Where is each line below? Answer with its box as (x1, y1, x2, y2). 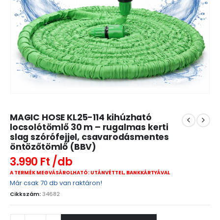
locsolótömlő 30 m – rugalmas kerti (10, 121, 169, 133)
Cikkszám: (10, 190, 42, 198)
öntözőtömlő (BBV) (10, 140, 97, 153)
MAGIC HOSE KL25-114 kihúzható (10, 111, 152, 123)
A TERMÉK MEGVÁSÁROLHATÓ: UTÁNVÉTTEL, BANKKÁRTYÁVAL (10, 168, 170, 176)
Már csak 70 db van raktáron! (10, 178, 102, 188)
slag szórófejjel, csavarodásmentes (10, 131, 169, 143)
